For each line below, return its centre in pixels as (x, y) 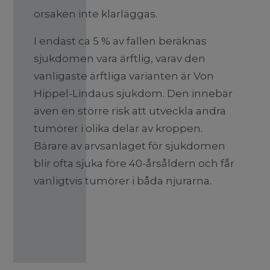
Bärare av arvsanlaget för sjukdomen (130, 146)
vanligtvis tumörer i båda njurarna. (123, 181)
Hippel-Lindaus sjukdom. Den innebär (133, 93)
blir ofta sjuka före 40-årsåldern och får (134, 163)
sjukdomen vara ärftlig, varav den (120, 58)
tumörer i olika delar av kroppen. (118, 128)
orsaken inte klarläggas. (96, 14)
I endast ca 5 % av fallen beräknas (121, 41)
